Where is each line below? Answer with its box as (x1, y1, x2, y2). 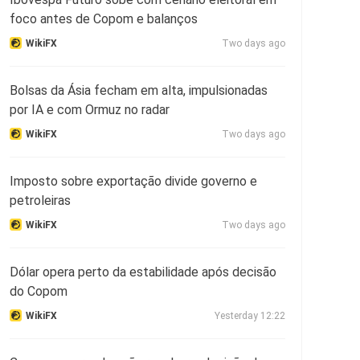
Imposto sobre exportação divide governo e (10, 173, 257, 189)
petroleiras (10, 192, 71, 208)
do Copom (10, 283, 67, 299)
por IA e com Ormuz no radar (10, 101, 170, 117)
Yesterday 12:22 (215, 309, 285, 321)
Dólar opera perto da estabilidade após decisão (10, 264, 276, 280)
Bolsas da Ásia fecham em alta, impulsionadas (10, 82, 268, 98)
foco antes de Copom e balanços (10, 10, 198, 27)
